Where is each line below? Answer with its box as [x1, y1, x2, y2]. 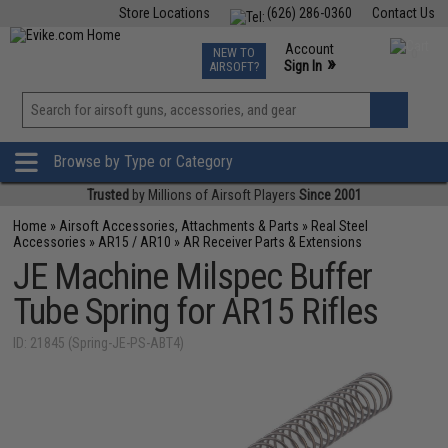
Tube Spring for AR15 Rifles [13, 291, 379, 333]
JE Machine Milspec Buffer [13, 256, 373, 298]
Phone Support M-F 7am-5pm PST [242, 76, 430, 92]
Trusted [86, 187, 129, 203]
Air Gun [148, 40, 190, 56]
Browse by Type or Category [53, 152, 233, 172]
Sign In [283, 58, 322, 74]
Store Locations [118, 5, 210, 21]
